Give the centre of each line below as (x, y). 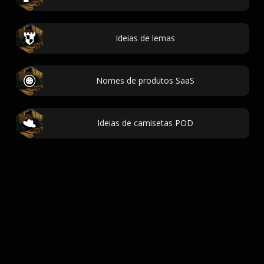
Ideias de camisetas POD (145, 123)
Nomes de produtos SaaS (145, 80)
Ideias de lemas (145, 38)
